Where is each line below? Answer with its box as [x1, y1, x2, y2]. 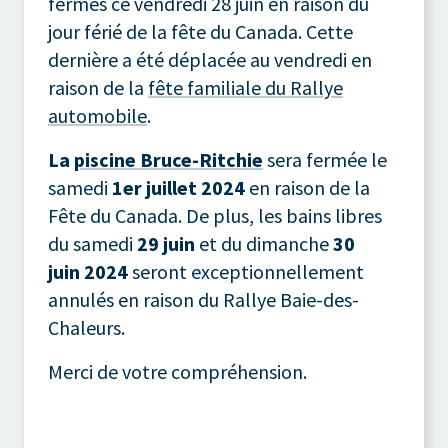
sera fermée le [263, 146, 387, 172]
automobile [48, 102, 147, 128]
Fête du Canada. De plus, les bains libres [48, 202, 382, 228]
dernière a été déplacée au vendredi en [48, 46, 372, 72]
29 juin [137, 230, 195, 256]
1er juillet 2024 [112, 174, 249, 200]
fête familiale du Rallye [148, 74, 343, 100]
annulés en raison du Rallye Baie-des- [48, 286, 359, 312]
